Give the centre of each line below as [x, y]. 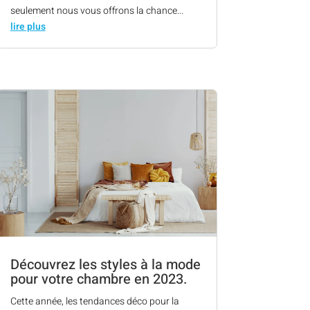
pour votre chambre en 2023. [98, 279]
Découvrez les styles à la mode [105, 264]
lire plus [28, 27]
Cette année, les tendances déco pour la [94, 301]
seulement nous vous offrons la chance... [97, 11]
